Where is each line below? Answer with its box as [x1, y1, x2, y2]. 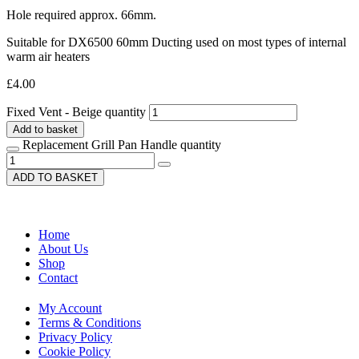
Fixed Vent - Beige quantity [6, 104, 146, 119]
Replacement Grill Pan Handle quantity [22, 137, 221, 151]
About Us [38, 241, 88, 256]
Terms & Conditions [38, 315, 141, 329]
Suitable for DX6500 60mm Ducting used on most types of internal [6, 34, 346, 49]
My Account [38, 301, 102, 315]
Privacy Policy [38, 329, 112, 344]
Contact [38, 270, 78, 284]
